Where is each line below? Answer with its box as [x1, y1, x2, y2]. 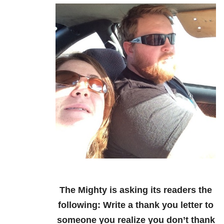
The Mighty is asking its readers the [59, 185, 212, 195]
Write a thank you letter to [103, 200, 213, 210]
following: [58, 200, 103, 210]
